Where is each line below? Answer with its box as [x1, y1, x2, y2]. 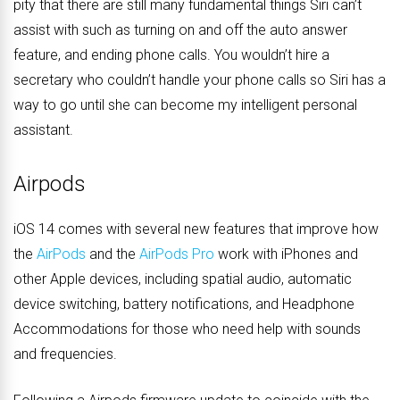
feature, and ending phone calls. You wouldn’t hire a [13, 46, 329, 64]
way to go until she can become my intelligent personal [13, 96, 357, 114]
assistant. [13, 121, 73, 139]
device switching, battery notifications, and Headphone [13, 296, 354, 313]
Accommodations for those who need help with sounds [13, 321, 361, 338]
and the [86, 246, 139, 263]
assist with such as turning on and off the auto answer [13, 21, 347, 39]
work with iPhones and [214, 246, 358, 263]
